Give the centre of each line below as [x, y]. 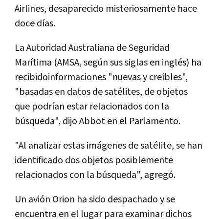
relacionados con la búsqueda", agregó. [95, 175]
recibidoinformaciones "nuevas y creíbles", [101, 77]
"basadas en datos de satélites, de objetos [101, 92]
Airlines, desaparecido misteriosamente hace [106, 9]
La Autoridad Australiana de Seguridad [92, 48]
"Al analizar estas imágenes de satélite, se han [109, 146]
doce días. [35, 24]
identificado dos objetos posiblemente [94, 161]
